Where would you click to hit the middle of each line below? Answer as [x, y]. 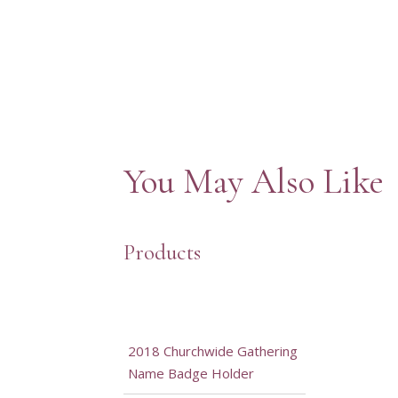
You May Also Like [253, 182]
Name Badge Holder [191, 374]
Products [162, 253]
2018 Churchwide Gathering [212, 351]
